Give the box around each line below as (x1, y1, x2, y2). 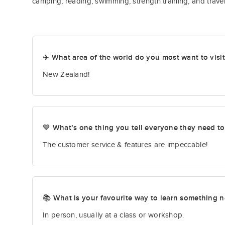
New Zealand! (43, 70, 90, 79)
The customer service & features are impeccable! (43, 140, 208, 150)
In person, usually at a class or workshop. (43, 210, 184, 220)
